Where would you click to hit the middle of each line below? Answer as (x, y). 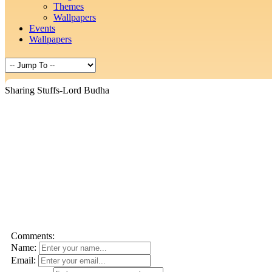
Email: (23, 260)
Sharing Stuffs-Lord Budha (57, 90)
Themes (69, 6)
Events (42, 28)
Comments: (33, 236)
